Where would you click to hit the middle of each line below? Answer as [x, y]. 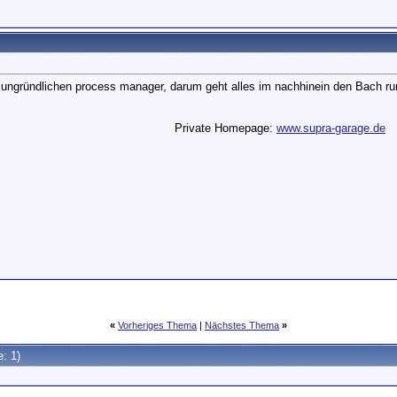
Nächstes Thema [242, 325]
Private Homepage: [226, 128]
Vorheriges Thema [157, 325]
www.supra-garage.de [331, 128]
